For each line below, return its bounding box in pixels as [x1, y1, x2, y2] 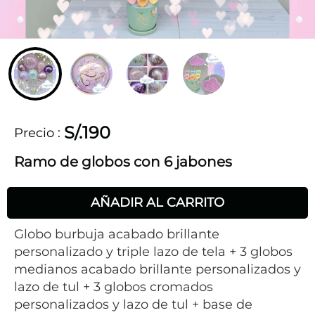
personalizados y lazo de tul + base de [14, 297, 252, 312]
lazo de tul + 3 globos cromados [14, 279, 213, 295]
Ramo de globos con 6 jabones [14, 153, 232, 170]
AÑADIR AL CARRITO [91, 195, 224, 210]
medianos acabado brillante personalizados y [14, 262, 301, 277]
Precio [14, 125, 54, 141]
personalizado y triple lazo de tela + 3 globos [14, 244, 292, 259]
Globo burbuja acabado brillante [14, 226, 219, 242]
